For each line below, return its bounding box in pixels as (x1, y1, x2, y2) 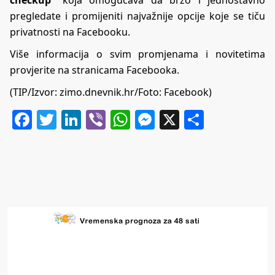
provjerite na (10, 63, 72, 77)
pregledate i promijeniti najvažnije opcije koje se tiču (10, 9, 265, 23)
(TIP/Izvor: (10, 85, 60, 99)
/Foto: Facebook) (134, 85, 212, 99)
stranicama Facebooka (72, 63, 177, 77)
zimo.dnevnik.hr (60, 85, 134, 99)
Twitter (56, 106, 121, 133)
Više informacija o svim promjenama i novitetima (10, 47, 265, 61)
